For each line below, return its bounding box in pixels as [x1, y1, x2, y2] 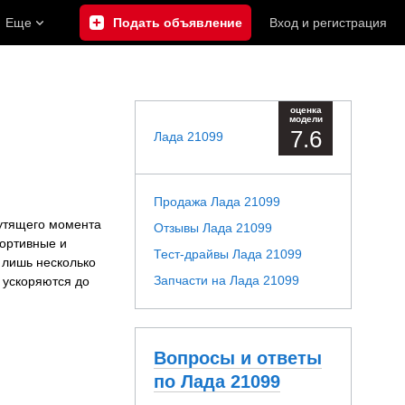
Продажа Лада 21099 [154, 194, 280, 209]
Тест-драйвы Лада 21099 [154, 247, 302, 261]
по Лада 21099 [154, 372, 280, 391]
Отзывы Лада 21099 [154, 221, 272, 235]
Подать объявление [112, 14, 242, 30]
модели [288, 114, 323, 124]
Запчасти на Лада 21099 [154, 273, 299, 287]
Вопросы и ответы [154, 348, 322, 368]
